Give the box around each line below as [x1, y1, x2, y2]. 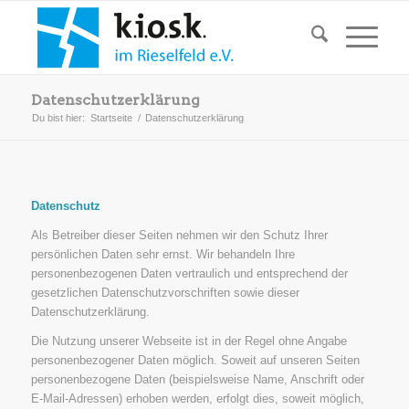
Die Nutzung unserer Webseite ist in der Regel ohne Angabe [30, 334, 347, 349]
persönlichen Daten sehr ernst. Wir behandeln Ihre [30, 247, 295, 262]
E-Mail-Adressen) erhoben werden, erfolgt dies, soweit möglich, [30, 392, 364, 406]
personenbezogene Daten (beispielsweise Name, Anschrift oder [30, 372, 364, 387]
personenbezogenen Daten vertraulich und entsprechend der [30, 267, 348, 281]
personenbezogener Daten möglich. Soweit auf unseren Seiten [30, 353, 360, 368]
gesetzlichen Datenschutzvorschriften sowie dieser [30, 286, 299, 300]
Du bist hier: [31, 112, 85, 123]
